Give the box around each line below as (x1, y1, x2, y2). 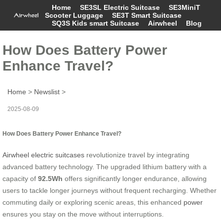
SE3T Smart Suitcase (111, 11, 182, 19)
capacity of (2, 174, 38, 183)
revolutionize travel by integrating (84, 150, 189, 159)
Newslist (34, 87, 60, 96)
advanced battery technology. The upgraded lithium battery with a (2, 162, 207, 171)
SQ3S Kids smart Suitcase (51, 19, 139, 27)
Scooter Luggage (44, 11, 103, 19)
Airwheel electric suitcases (2, 150, 84, 159)
